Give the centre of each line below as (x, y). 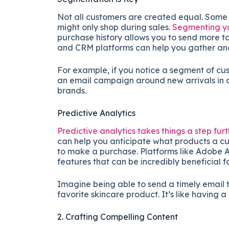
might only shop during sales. (115, 27)
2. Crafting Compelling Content (118, 216)
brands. (72, 90)
